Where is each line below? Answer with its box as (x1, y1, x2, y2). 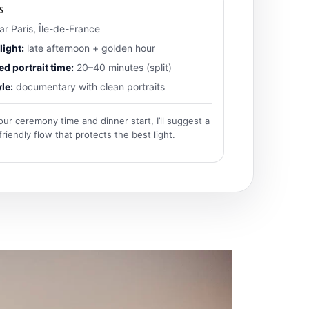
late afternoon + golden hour (24, 41, 156, 54)
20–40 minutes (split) (74, 61, 172, 73)
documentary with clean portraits (13, 80, 166, 92)
